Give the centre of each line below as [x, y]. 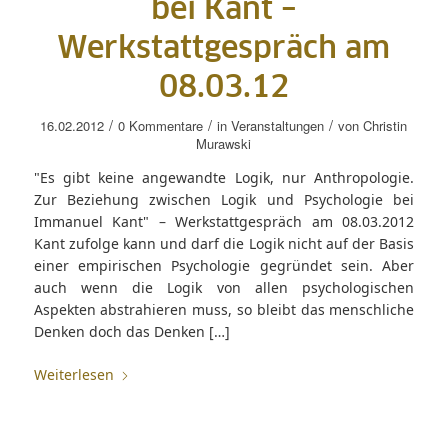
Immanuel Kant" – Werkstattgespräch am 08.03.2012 [224, 221]
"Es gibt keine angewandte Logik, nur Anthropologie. [224, 177]
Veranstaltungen [278, 125]
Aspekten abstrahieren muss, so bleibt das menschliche [224, 309]
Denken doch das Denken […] [131, 331]
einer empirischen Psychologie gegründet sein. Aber [224, 265]
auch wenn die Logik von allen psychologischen [224, 287]
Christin [385, 125]
